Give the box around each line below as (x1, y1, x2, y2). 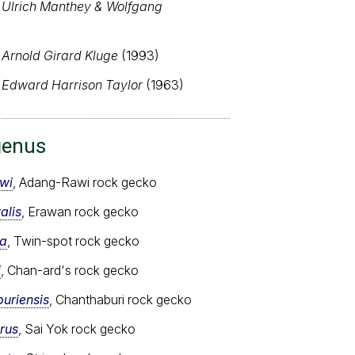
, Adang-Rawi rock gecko (13, 174, 157, 190)
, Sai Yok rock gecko (18, 320, 136, 337)
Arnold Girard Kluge (2, 47, 118, 63)
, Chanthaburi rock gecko (49, 291, 192, 307)
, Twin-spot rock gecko (7, 232, 139, 249)
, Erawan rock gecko (21, 203, 139, 219)
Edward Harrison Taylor (2, 76, 143, 93)
